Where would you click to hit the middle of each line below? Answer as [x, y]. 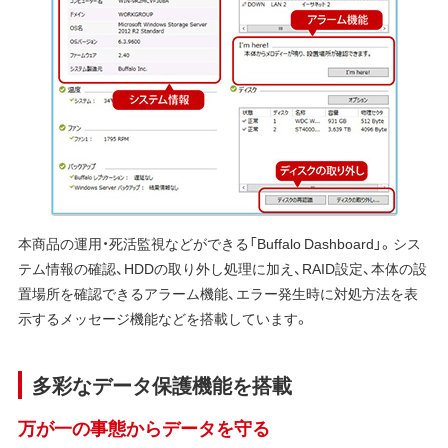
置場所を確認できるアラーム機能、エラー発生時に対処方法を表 [217, 293]
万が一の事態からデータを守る [143, 428]
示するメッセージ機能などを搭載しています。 [163, 318]
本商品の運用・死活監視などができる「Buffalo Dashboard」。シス [219, 243]
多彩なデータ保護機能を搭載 [161, 385]
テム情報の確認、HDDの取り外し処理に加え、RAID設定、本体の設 [222, 268]
